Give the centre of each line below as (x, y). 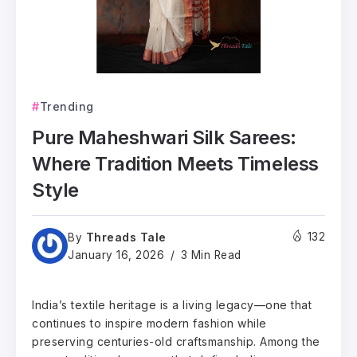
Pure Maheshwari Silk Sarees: (164, 137)
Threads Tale (126, 237)
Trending (67, 106)
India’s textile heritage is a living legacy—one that (172, 304)
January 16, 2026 (116, 255)
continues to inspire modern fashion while (149, 323)
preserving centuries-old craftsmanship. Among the (176, 341)
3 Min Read (209, 255)
